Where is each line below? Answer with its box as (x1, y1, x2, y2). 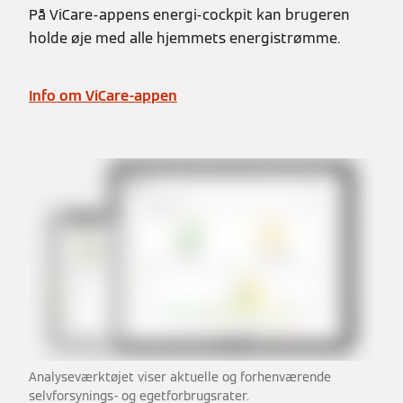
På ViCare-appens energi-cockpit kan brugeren (29, 4, 350, 24)
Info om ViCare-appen (29, 85, 177, 105)
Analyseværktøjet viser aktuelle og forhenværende (29, 369, 331, 386)
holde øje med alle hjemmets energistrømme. (29, 28, 340, 48)
